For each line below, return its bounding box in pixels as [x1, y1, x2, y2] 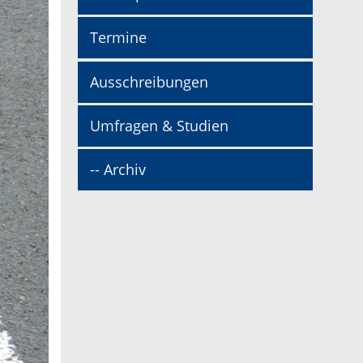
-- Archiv [90, 159, 146, 179]
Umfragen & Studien [90, 115, 228, 135]
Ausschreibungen [90, 71, 208, 92]
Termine [90, 28, 147, 48]
